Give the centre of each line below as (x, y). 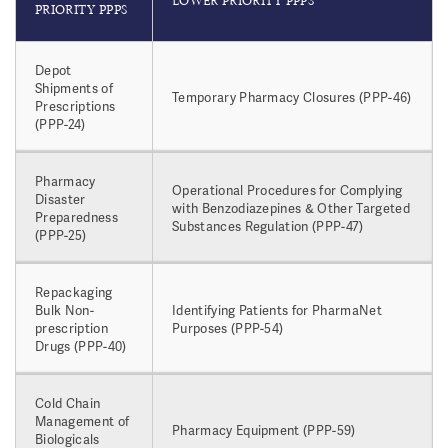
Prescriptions (75, 106)
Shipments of (74, 88)
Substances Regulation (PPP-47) (268, 226)
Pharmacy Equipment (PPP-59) (265, 430)
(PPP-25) (62, 235)
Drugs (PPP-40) (81, 346)
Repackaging (74, 292)
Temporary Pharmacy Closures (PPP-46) (292, 97)
